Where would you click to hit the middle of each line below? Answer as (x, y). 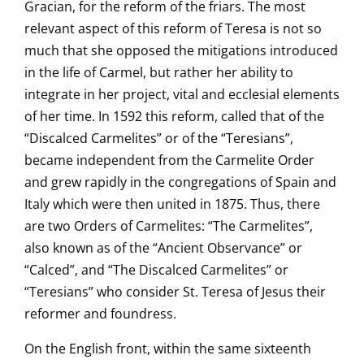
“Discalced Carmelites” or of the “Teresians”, (159, 138)
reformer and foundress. (100, 314)
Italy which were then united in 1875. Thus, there (172, 204)
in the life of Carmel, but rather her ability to (159, 72)
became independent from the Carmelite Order (169, 160)
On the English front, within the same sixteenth (168, 349)
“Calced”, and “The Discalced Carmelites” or (156, 270)
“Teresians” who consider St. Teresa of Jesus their (175, 292)
